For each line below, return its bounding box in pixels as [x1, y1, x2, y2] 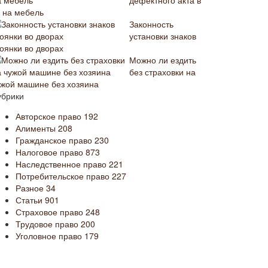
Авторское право [16, 110, 84, 122]
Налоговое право [16, 146, 86, 158]
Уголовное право [16, 230, 84, 242]
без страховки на [129, 66, 196, 78]
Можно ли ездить [129, 54, 196, 66]
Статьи [16, 194, 45, 206]
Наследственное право [16, 158, 109, 170]
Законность [129, 18, 173, 30]
